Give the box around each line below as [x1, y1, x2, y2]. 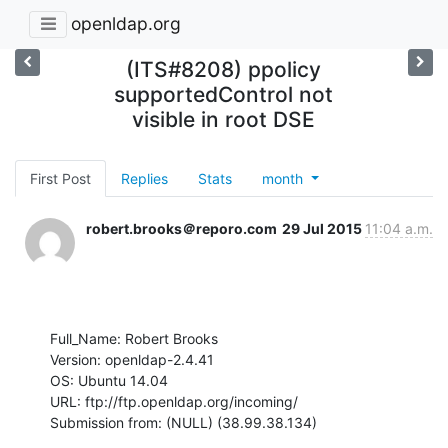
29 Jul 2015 [282, 219, 365, 237]
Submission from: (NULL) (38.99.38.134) [50, 413, 317, 431]
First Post [30, 169, 91, 187]
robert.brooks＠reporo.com [86, 219, 277, 237]
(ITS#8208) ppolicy [126, 56, 322, 82]
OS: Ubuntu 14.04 [50, 371, 168, 389]
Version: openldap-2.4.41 [50, 350, 214, 368]
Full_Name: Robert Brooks [50, 329, 218, 347]
